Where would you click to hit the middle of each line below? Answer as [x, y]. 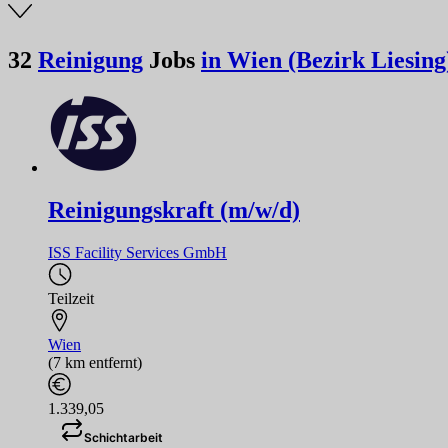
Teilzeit [71, 298]
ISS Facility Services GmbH [137, 252]
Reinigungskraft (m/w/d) [174, 209]
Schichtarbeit [123, 437]
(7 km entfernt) [95, 362]
